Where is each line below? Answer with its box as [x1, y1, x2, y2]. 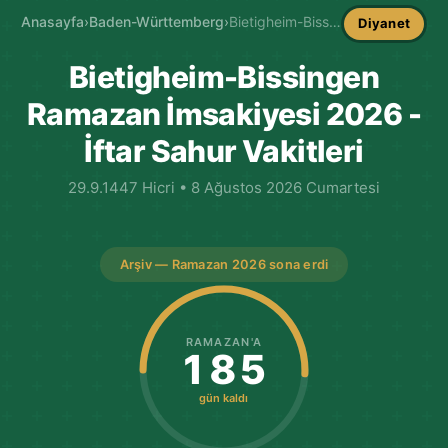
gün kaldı [199, 390, 249, 405]
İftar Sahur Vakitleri [84, 132, 364, 169]
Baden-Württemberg [88, 13, 224, 31]
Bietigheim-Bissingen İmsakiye [328, 13, 341, 31]
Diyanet [358, 15, 411, 32]
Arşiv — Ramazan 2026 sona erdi [119, 256, 329, 272]
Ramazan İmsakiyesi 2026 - [26, 95, 421, 132]
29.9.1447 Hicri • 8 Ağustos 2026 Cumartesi [67, 177, 380, 197]
